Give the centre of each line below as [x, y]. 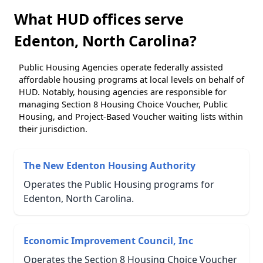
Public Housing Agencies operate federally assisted [121, 67]
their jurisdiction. [53, 129]
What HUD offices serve [99, 18]
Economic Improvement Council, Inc [108, 240]
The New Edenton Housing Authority [109, 165]
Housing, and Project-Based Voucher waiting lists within [131, 116]
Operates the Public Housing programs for [119, 184]
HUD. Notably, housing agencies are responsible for [123, 92]
